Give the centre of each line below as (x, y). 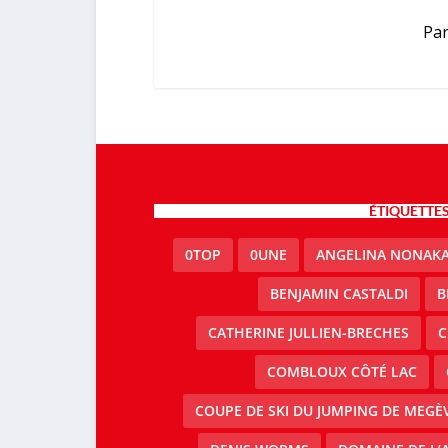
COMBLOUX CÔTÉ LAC (341, 371)
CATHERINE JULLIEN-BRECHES (308, 332)
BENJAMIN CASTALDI (339, 293)
